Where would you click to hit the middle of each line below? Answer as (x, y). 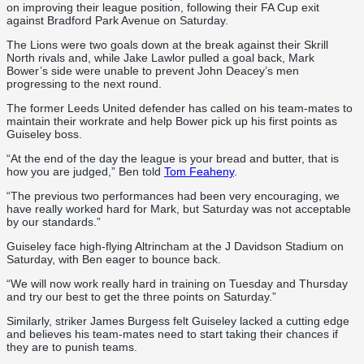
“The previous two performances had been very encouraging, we (173, 195)
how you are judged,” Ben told (85, 171)
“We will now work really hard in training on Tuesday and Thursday (177, 283)
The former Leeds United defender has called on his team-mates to (180, 108)
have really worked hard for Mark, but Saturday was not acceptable (179, 208)
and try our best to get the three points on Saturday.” (141, 296)
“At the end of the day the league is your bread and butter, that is (173, 158)
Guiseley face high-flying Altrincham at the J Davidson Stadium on (175, 246)
